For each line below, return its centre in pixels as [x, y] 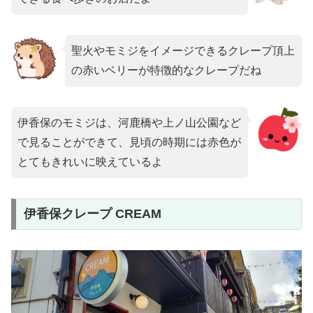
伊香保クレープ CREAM [92, 214]
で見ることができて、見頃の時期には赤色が [129, 142]
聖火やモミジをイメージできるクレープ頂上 [183, 51]
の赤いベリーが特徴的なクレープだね [166, 71]
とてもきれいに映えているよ [90, 161]
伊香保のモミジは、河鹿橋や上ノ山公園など [129, 122]
